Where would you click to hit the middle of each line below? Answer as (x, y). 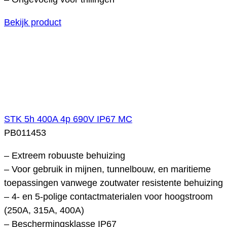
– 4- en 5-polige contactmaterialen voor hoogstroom (108, 196)
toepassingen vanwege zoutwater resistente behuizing (113, 183)
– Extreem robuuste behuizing (65, 155)
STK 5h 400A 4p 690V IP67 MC (68, 119)
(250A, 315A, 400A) (44, 210)
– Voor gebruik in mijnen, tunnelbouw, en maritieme (107, 169)
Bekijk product (33, 22)
